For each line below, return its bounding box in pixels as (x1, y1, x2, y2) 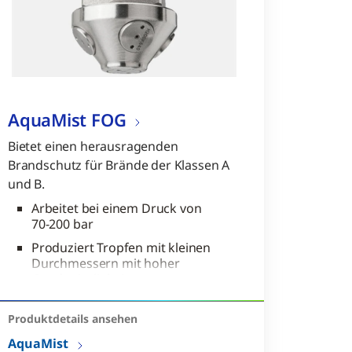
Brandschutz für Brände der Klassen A (7, 156, 230, 174)
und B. (7, 175, 46, 193)
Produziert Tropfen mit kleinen (31, 239, 211, 257)
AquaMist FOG (7, 108, 126, 131)
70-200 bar (31, 215, 93, 233)
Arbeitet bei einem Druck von (31, 200, 202, 218)
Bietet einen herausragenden (7, 137, 178, 156)
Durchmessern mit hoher (31, 255, 180, 273)
